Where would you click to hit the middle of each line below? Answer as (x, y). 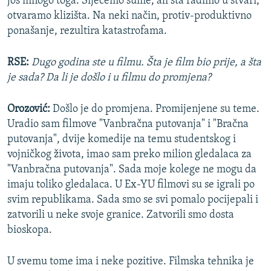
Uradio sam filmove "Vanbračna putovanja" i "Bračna (128, 125)
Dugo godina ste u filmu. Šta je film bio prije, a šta (146, 63)
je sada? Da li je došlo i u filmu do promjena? (109, 78)
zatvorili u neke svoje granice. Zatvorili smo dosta (121, 215)
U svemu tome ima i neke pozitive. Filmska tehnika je (131, 262)
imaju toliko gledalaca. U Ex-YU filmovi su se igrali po (131, 185)
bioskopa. (30, 230)
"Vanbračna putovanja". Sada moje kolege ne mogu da (132, 170)
